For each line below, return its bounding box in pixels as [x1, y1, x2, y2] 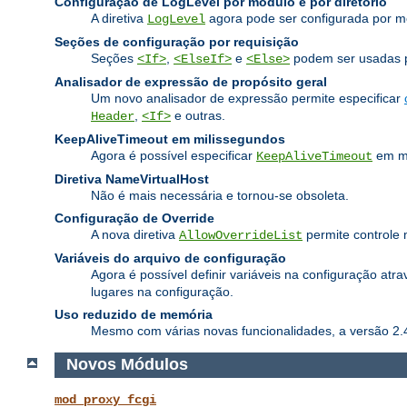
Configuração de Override [55, 210, 214, 225]
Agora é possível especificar [91, 147, 256, 163]
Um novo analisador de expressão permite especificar [91, 90, 404, 105]
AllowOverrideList [179, 227, 303, 243]
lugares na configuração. [91, 283, 233, 299]
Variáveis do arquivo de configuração [55, 250, 286, 265]
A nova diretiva [91, 226, 179, 242]
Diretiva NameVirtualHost [55, 171, 209, 186]
